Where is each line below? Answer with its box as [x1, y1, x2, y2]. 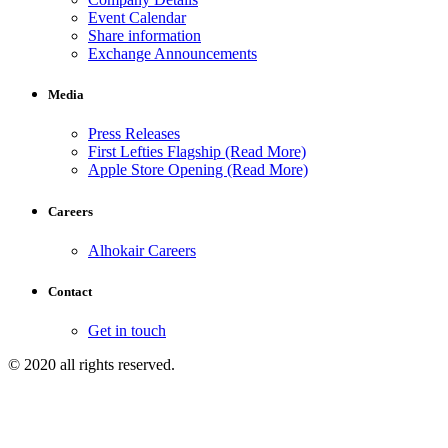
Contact [48, 283, 92, 299]
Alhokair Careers [88, 241, 196, 259]
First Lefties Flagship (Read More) [88, 143, 306, 161]
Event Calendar [88, 9, 186, 26]
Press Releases [88, 125, 180, 143]
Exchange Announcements [88, 45, 257, 62]
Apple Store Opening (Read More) [88, 161, 308, 179]
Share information [88, 27, 201, 44]
